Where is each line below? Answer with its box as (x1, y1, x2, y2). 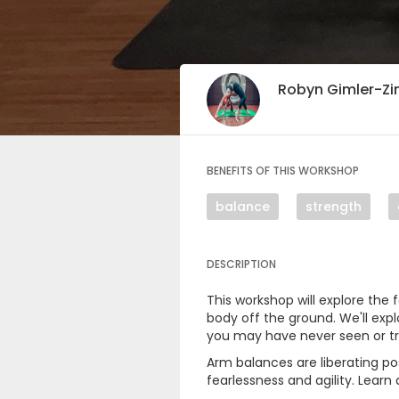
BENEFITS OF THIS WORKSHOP (207, 163, 359, 178)
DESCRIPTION (207, 256, 276, 272)
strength (305, 198, 362, 216)
